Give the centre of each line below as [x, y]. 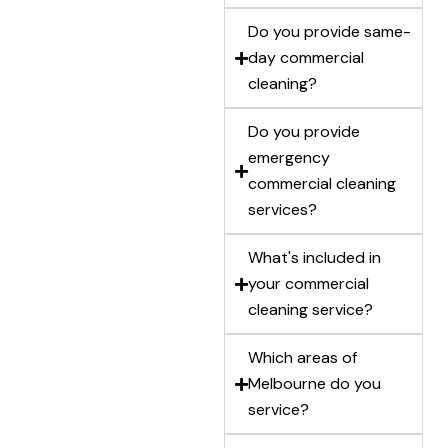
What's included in [314, 257]
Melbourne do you [314, 383]
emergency [289, 157]
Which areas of [302, 357]
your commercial [308, 283]
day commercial [306, 57]
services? [282, 209]
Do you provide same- [329, 31]
